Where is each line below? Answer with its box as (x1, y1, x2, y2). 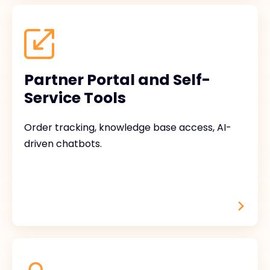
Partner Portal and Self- (24, 69, 210, 90)
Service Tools (24, 87, 126, 108)
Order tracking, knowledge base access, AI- (24, 121, 231, 134)
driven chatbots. (24, 137, 102, 151)
